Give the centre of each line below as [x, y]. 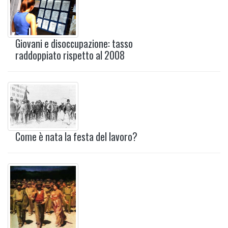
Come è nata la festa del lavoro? [76, 137]
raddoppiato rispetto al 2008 [70, 55]
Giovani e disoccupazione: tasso [74, 44]
